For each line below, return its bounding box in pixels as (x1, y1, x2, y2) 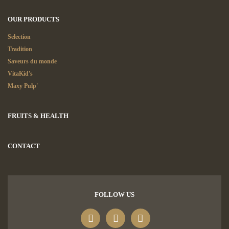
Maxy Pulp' (8, 82, 38, 89)
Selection (8, 33, 31, 40)
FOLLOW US (95, 191, 134, 198)
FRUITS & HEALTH (8, 112, 68, 120)
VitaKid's (8, 70, 33, 77)
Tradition (8, 45, 32, 53)
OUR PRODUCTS (8, 15, 59, 23)
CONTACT (8, 142, 40, 150)
